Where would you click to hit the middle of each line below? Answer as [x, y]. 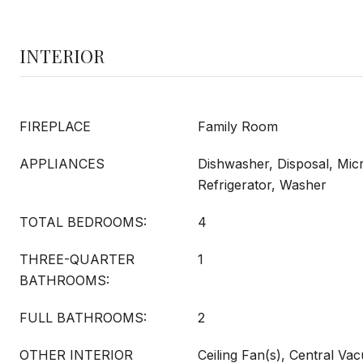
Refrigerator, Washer [262, 185]
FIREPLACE [55, 126]
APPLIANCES [62, 164]
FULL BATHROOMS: [83, 318]
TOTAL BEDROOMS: [83, 222]
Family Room [238, 126]
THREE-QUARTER [77, 259]
